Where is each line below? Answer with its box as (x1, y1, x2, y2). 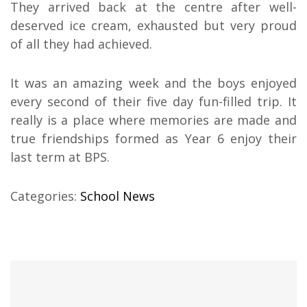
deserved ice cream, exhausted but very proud (10, 16, 297, 34)
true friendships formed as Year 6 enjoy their (10, 130, 297, 147)
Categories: (10, 187, 80, 204)
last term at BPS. (10, 148, 110, 165)
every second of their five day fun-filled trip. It (10, 93, 297, 110)
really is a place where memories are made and (10, 111, 297, 128)
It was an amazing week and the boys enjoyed (10, 74, 297, 91)
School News (80, 187, 155, 204)
